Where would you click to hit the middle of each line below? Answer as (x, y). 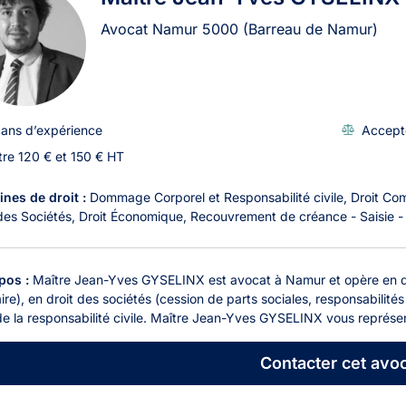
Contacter (298, 363)
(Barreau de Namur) (310, 29)
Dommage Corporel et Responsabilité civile (217, 197)
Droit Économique (131, 216)
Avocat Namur (151, 29)
